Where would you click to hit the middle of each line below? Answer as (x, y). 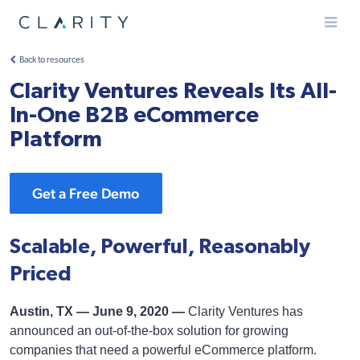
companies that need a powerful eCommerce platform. (165, 350)
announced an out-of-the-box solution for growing (149, 331)
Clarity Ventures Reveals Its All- (173, 92)
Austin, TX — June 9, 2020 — (97, 311)
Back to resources (52, 61)
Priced (41, 274)
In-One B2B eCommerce (134, 116)
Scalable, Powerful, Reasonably (160, 247)
